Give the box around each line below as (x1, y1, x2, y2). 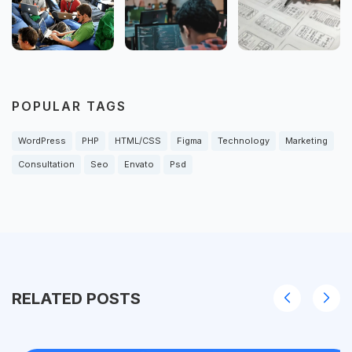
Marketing (285, 134, 328, 146)
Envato (124, 158, 154, 170)
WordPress (18, 134, 66, 146)
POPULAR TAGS (12, 97, 126, 114)
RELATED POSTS (12, 288, 141, 308)
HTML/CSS (115, 134, 161, 146)
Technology (218, 134, 269, 146)
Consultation (18, 158, 75, 170)
